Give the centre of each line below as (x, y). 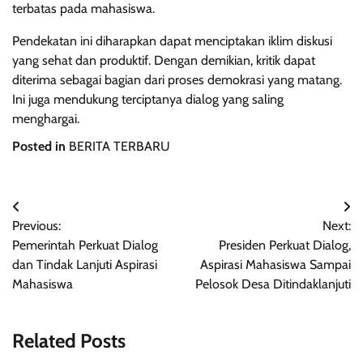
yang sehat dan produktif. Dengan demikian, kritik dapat (164, 60)
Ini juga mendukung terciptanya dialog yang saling (148, 99)
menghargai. (46, 118)
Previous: (36, 225)
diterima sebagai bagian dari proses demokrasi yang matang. (177, 79)
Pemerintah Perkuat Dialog (85, 245)
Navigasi (47, 210)
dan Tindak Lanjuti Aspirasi (85, 264)
